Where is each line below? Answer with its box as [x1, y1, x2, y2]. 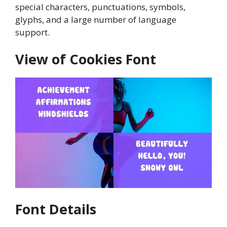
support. [15, 26, 50, 38]
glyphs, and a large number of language [15, 13, 176, 25]
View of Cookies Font [15, 50, 156, 69]
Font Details [15, 199, 96, 218]
